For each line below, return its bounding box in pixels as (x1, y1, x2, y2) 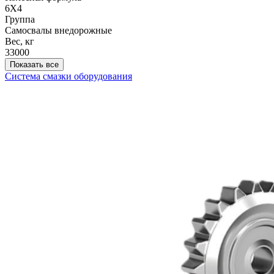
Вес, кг (5, 36, 34, 47)
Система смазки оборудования (5, 71, 132, 82)
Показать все (10, 60, 59, 70)
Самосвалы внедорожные (5, 25, 112, 36)
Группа (5, 14, 35, 25)
